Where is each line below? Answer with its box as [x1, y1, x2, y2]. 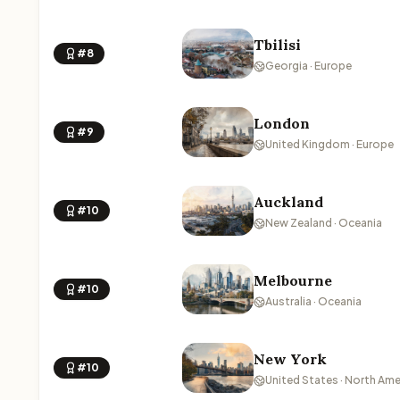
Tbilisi [254, 36, 301, 54]
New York [254, 350, 327, 368]
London [254, 114, 310, 132]
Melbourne [254, 271, 332, 289]
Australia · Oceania [265, 295, 362, 308]
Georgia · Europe [265, 59, 352, 72]
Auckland [254, 193, 323, 211]
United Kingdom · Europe [265, 137, 394, 151]
